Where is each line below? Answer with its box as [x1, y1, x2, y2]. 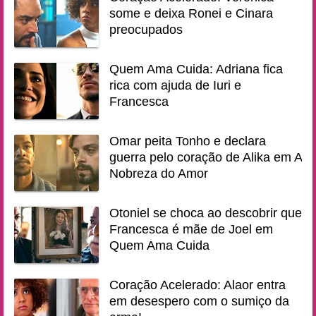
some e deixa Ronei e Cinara [109, 6, 273, 20]
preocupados [109, 23, 183, 37]
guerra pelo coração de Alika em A [109, 150, 302, 164]
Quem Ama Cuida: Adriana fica [109, 62, 283, 76]
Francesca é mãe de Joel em [109, 222, 273, 236]
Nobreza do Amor [109, 166, 208, 181]
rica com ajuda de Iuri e [109, 78, 241, 92]
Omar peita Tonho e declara [109, 134, 266, 148]
